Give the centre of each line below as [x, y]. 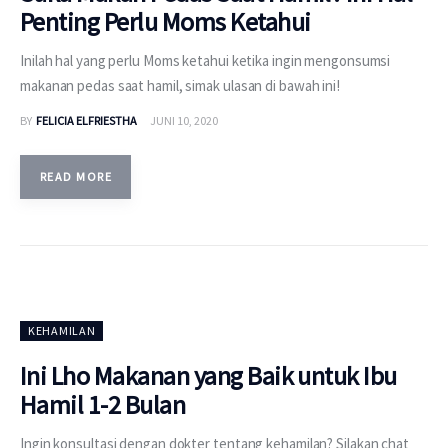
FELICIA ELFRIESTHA [86, 121]
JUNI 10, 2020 [183, 121]
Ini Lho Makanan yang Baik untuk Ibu [208, 376]
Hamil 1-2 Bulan [103, 405]
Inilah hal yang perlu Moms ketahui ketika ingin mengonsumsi [205, 61]
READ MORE [76, 177]
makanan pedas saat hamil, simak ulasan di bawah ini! [180, 86]
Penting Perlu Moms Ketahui [165, 22]
